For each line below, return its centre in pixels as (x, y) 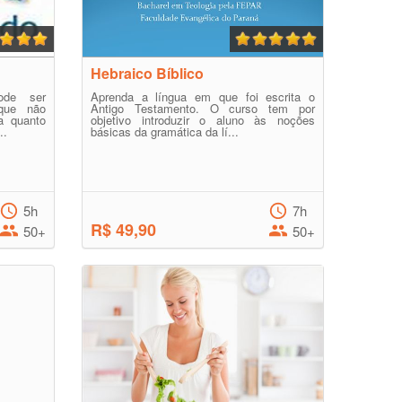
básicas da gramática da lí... (165, 131)
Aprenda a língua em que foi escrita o (203, 96)
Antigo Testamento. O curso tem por (203, 108)
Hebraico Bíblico (147, 73)
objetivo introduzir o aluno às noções (203, 120)
